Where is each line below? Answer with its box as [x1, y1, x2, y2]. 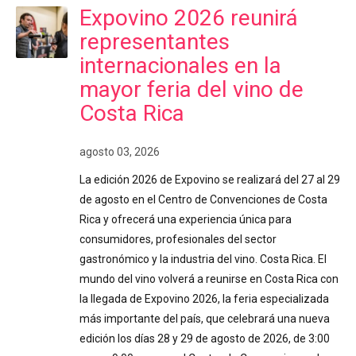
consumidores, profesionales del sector [79, 233, 277, 246]
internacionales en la [79, 52, 281, 79]
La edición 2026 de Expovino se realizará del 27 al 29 [79, 173, 340, 187]
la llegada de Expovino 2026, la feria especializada [79, 292, 329, 306]
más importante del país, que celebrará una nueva [79, 312, 330, 326]
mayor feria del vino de [79, 76, 304, 103]
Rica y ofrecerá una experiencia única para [79, 213, 292, 226]
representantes [79, 29, 230, 56]
